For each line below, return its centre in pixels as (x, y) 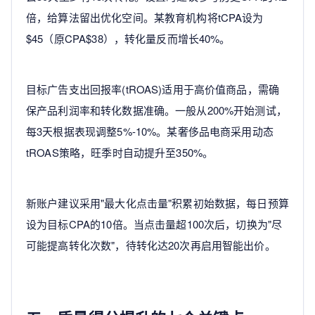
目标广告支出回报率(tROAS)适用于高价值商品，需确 (153, 89)
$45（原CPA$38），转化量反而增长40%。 (128, 39)
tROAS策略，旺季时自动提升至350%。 (120, 153)
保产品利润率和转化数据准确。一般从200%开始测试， (156, 110)
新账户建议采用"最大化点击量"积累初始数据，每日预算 (157, 203)
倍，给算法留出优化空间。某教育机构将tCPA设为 (145, 18)
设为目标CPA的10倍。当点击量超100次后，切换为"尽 (154, 224)
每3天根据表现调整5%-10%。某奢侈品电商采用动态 (150, 131)
